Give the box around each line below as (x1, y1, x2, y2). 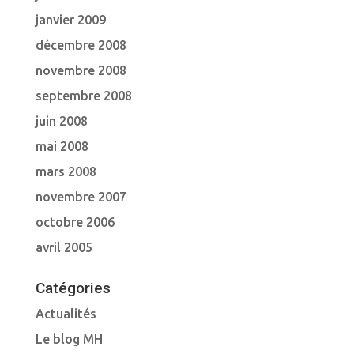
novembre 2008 (35, 63, 126, 77)
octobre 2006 (35, 215, 115, 229)
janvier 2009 (35, 13, 106, 27)
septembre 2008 (35, 88, 132, 103)
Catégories (35, 279, 111, 297)
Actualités (35, 307, 96, 321)
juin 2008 (35, 114, 88, 128)
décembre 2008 (35, 38, 126, 52)
